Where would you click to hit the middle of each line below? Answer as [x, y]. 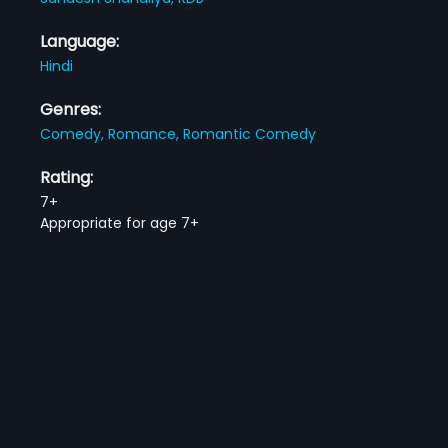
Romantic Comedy [250, 133]
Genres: [71, 109]
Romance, [146, 133]
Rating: [67, 177]
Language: [80, 41]
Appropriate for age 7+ [120, 222]
